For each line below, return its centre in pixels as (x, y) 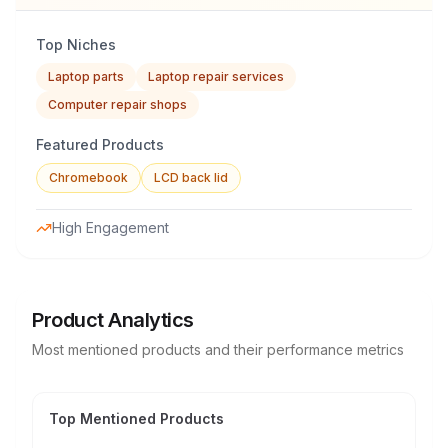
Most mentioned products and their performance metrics (218, 349)
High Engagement (110, 227)
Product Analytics (113, 320)
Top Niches (76, 44)
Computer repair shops (117, 104)
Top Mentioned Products (136, 418)
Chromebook (88, 177)
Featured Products (100, 144)
